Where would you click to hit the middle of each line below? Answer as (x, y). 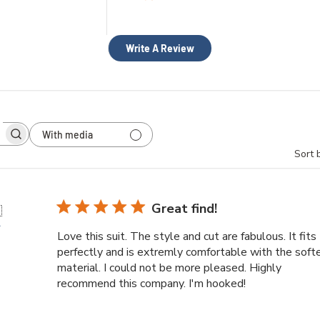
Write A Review (160, 49)
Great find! (185, 209)
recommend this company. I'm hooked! (152, 284)
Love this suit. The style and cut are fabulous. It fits (187, 237)
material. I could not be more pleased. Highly (170, 268)
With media (68, 134)
